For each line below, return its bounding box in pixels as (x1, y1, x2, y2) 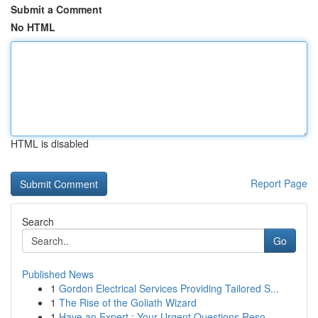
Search (22, 214, 54, 229)
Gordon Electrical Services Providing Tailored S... (59, 281, 279, 295)
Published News (22, 267, 94, 281)
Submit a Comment (11, 2, 102, 16)
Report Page (251, 176, 307, 190)
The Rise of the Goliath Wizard (59, 295, 197, 309)
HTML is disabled (11, 136, 89, 150)
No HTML (11, 20, 55, 34)
